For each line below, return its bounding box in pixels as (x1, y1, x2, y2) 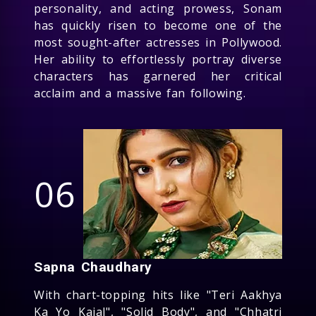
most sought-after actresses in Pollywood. (34, 34, 282, 50)
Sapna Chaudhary (34, 258, 152, 275)
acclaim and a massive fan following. (34, 85, 246, 101)
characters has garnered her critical (34, 68, 282, 84)
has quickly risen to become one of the (34, 17, 282, 33)
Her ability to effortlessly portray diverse (34, 51, 282, 67)
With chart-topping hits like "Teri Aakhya (34, 286, 282, 303)
